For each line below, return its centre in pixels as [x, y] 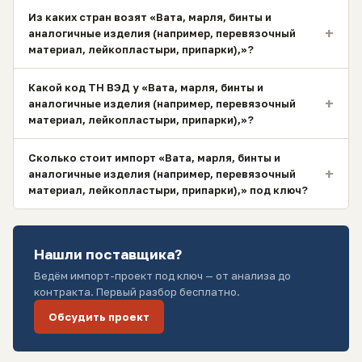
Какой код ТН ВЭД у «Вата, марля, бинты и [146, 87]
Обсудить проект [99, 317]
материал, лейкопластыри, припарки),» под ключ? [168, 190]
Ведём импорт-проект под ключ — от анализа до [162, 276]
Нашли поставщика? [108, 254]
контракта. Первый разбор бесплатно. [137, 292]
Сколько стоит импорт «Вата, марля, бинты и [154, 158]
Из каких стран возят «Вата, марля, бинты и [150, 17]
